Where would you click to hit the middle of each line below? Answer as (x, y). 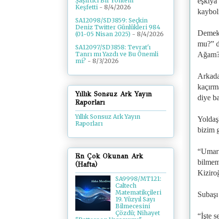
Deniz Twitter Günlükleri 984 (118, 27)
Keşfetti (87, 7)
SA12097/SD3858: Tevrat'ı (113, 47)
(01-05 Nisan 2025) (103, 34)
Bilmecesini (132, 206)
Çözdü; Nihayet (137, 213)
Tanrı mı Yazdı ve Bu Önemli (117, 54)
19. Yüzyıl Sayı (135, 199)
